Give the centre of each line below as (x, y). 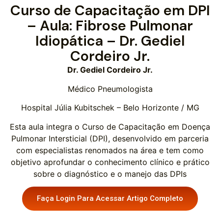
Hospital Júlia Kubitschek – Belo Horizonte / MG (110, 108)
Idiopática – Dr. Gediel (110, 41)
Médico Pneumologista (110, 89)
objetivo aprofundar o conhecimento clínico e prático (110, 162)
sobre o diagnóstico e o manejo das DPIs (110, 174)
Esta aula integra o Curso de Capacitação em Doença (110, 126)
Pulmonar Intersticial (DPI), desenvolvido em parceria (110, 138)
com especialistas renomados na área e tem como (110, 150)
